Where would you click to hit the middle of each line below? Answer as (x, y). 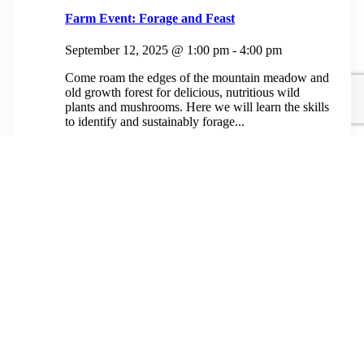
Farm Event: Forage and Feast (150, 18)
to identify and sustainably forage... (155, 122)
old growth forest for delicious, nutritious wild (182, 93)
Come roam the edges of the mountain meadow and (197, 78)
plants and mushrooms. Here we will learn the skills (197, 107)
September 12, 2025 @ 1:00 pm (147, 50)
